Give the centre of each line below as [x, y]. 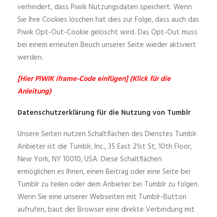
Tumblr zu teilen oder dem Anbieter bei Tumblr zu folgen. [108, 185]
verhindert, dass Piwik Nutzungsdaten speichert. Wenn [105, 7]
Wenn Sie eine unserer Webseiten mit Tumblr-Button [102, 197]
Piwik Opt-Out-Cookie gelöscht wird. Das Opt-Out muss [108, 32]
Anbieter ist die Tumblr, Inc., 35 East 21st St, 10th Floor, [105, 147]
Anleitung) [34, 92]
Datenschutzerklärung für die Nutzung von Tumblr [104, 113]
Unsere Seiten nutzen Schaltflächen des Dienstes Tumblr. [108, 134]
